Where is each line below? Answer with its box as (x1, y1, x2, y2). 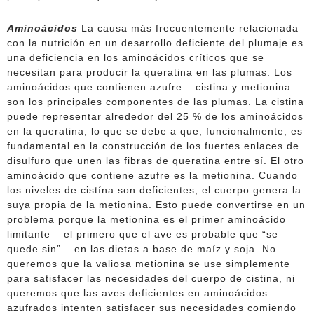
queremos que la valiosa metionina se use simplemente (7, 258, 290, 269)
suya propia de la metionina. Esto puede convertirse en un (7, 199, 306, 210)
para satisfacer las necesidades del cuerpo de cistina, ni (7, 273, 295, 284)
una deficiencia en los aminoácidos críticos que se (7, 52, 264, 63)
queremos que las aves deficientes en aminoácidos (7, 287, 268, 299)
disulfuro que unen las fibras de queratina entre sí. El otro (7, 155, 304, 166)
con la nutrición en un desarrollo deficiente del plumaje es (7, 37, 303, 48)
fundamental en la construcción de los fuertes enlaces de (7, 140, 299, 151)
